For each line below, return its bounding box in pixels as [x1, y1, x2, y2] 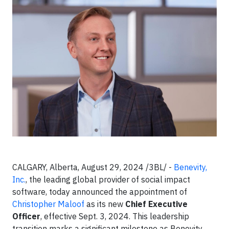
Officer [12, 211, 40, 221]
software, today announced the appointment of [12, 187, 187, 197]
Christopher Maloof [12, 199, 84, 209]
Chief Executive [123, 199, 188, 209]
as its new [86, 199, 123, 209]
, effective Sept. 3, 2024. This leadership [40, 211, 189, 221]
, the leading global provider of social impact [26, 174, 190, 185]
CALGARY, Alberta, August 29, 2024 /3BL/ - [12, 162, 174, 172]
